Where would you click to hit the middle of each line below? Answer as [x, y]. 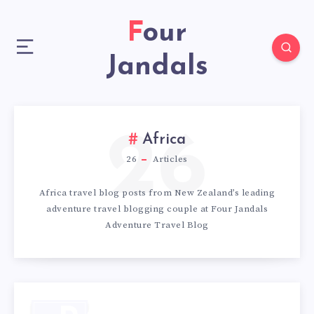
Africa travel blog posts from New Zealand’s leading [157, 193]
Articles [169, 159]
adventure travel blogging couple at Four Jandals [157, 209]
